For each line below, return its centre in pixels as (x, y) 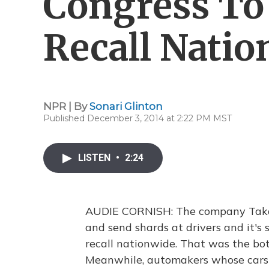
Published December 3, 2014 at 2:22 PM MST (138, 118)
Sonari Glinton (126, 106)
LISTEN (95, 158)
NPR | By (66, 106)
